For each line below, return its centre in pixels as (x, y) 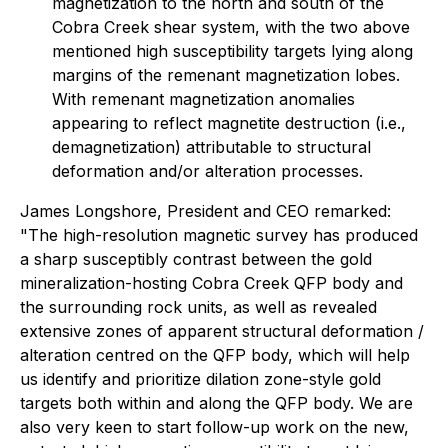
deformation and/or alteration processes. (207, 171)
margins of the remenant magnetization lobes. (226, 75)
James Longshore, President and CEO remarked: (205, 211)
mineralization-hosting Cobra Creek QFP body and (211, 283)
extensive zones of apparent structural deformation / (222, 331)
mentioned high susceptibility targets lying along (232, 51)
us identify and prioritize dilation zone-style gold (200, 379)
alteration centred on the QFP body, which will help (215, 355)
